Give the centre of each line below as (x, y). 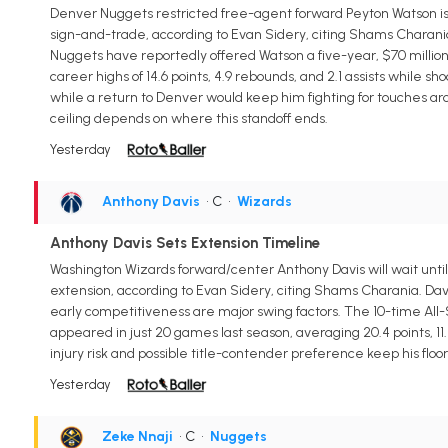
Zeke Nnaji (137, 436)
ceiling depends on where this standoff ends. (188, 118)
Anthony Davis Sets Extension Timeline (184, 242)
